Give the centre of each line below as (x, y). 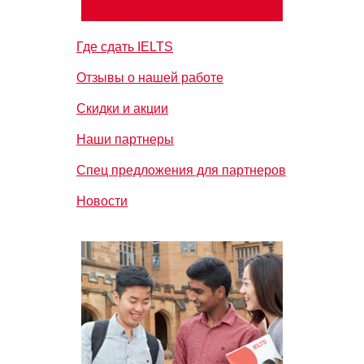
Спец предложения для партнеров (181, 170)
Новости (102, 201)
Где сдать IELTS (125, 47)
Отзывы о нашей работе (150, 78)
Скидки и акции (122, 108)
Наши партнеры (125, 139)
